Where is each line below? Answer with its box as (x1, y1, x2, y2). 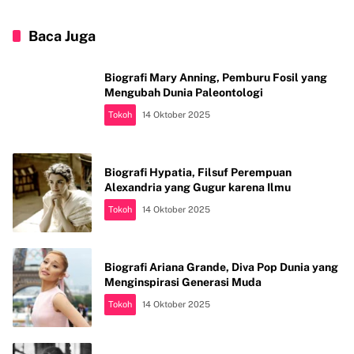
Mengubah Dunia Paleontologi (104, 86, 263, 100)
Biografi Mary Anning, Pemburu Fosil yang (104, 71, 327, 85)
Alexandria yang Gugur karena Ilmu (104, 181, 291, 194)
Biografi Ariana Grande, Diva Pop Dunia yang (104, 261, 338, 274)
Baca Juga (28, 28, 96, 45)
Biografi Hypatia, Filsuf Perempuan (104, 166, 292, 179)
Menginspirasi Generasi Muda (104, 276, 262, 289)
